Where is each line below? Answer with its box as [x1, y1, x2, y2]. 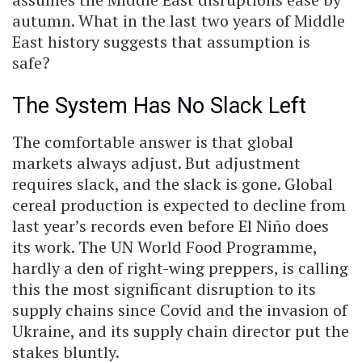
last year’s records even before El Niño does [12, 215, 329, 238]
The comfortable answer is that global [12, 131, 293, 154]
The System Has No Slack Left [12, 93, 306, 120]
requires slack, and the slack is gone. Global [12, 173, 333, 196]
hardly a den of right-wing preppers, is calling [12, 257, 348, 280]
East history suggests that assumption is [12, 30, 310, 53]
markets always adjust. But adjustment [12, 152, 301, 175]
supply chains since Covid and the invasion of [12, 299, 347, 322]
